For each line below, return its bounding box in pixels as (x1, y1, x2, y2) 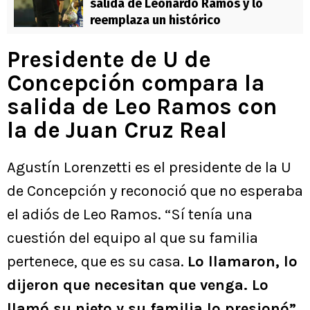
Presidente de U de (7, 46, 211, 73)
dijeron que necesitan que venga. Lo (7, 275, 268, 294)
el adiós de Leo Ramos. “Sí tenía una (7, 205, 253, 224)
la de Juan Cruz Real (7, 116, 227, 143)
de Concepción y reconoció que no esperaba (7, 181, 303, 200)
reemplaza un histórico (90, 12, 221, 28)
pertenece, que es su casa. (7, 252, 188, 271)
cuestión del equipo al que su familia (7, 228, 258, 247)
